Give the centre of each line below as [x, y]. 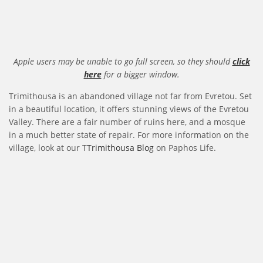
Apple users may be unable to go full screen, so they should [123, 62]
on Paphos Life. [185, 148]
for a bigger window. [140, 75]
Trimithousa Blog [120, 148]
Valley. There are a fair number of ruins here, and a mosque [127, 122]
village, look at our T [48, 148]
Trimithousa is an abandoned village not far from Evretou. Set [130, 96]
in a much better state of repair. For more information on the [129, 135]
